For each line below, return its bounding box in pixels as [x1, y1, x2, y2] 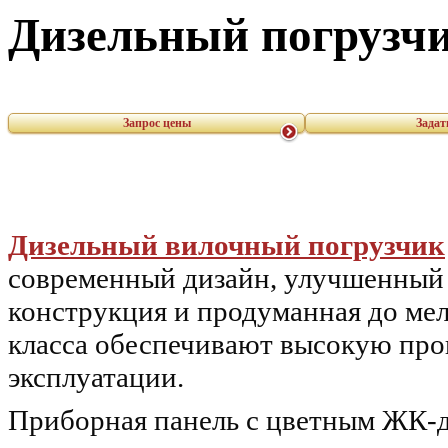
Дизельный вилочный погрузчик [8, 229, 445, 262]
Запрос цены [122, 116, 191, 131]
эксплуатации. [8, 361, 184, 394]
